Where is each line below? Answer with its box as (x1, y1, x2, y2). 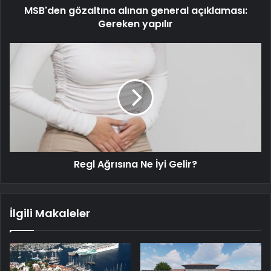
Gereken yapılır (98, 17, 173, 31)
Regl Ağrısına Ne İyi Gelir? (74, 157, 197, 172)
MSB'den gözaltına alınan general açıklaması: (24, 4, 247, 18)
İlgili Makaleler (10, 206, 90, 221)
